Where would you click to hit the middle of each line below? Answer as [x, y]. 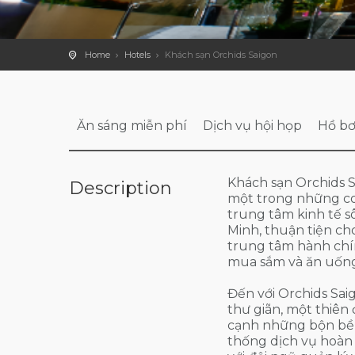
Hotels [137, 55]
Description [120, 188]
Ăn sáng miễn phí [132, 126]
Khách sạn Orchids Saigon [221, 55]
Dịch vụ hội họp [252, 126]
